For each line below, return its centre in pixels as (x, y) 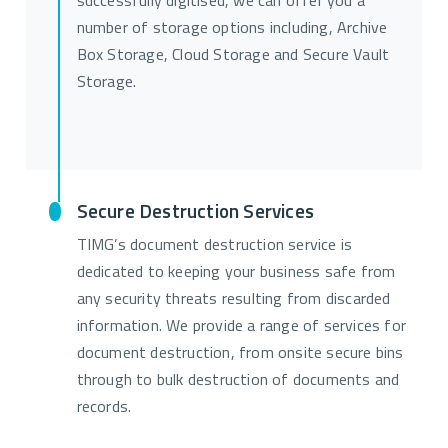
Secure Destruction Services (195, 214)
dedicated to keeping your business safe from (236, 272)
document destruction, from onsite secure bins (240, 353)
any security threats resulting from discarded (233, 299)
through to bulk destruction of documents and (238, 380)
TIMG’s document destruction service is (214, 245)
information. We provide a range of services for (241, 326)
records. (104, 407)
